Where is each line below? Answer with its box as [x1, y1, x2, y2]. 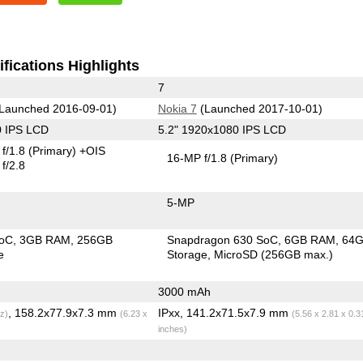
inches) [157, 323, 187, 334]
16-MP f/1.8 [167, 151, 231, 164]
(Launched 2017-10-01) [196, 101, 322, 115]
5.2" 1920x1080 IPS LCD [157, 122, 286, 136]
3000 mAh [157, 284, 211, 298]
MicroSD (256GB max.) [214, 247, 334, 261]
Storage [167, 247, 208, 261]
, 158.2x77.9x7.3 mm [7, 305, 120, 319]
